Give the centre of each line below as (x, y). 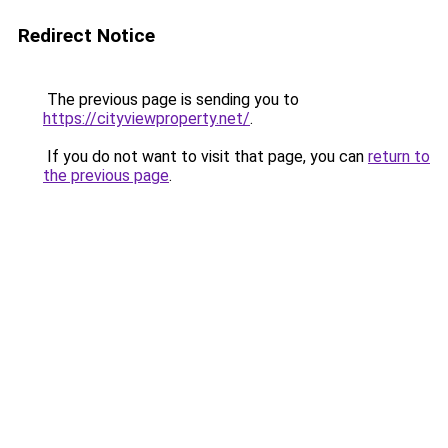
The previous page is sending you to (171, 99)
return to (399, 156)
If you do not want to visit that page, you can (205, 156)
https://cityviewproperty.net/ (146, 118)
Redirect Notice (86, 35)
